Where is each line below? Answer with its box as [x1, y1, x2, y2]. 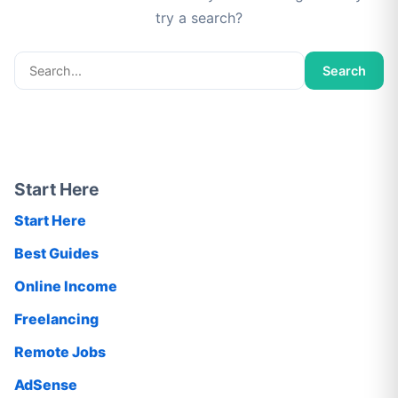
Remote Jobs [14, 342, 106, 361]
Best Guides [14, 243, 99, 262]
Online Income [14, 276, 117, 295]
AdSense [14, 375, 77, 394]
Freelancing [14, 309, 99, 328]
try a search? [155, 9, 243, 27]
